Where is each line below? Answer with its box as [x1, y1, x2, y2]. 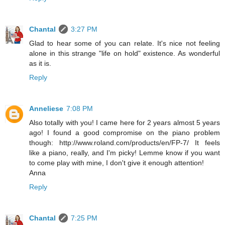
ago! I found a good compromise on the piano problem [29, 129, 220, 137]
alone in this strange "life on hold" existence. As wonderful [29, 49, 220, 58]
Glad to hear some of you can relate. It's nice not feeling [29, 39, 220, 48]
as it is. [29, 59, 51, 68]
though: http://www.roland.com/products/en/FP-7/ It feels [29, 139, 220, 147]
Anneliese [29, 104, 63, 113]
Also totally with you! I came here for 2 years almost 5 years [29, 119, 220, 127]
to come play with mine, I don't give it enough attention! [29, 159, 204, 167]
